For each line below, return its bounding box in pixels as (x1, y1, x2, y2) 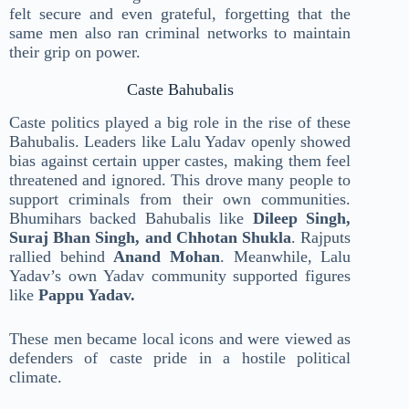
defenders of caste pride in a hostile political (9, 349, 351, 368)
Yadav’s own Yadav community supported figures (9, 267, 351, 286)
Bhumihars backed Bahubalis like (9, 209, 253, 228)
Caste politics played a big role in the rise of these (9, 113, 351, 132)
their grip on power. (9, 43, 141, 62)
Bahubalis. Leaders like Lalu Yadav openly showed (9, 132, 351, 152)
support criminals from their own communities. (9, 190, 351, 209)
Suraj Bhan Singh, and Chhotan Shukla (9, 228, 292, 247)
